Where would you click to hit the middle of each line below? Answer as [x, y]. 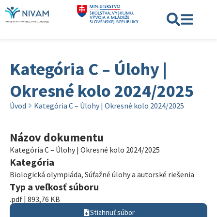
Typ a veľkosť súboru [54, 187]
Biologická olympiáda [46, 174]
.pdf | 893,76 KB [35, 199]
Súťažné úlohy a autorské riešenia [139, 174]
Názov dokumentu [57, 137]
